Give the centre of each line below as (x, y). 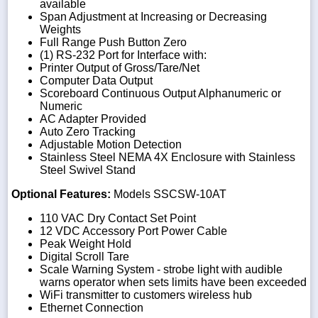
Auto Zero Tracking (88, 131)
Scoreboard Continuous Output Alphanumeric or (160, 93)
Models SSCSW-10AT (169, 194)
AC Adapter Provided (93, 119)
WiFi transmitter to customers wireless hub (146, 295)
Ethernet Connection (92, 307)
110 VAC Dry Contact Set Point (118, 218)
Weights (60, 29)
